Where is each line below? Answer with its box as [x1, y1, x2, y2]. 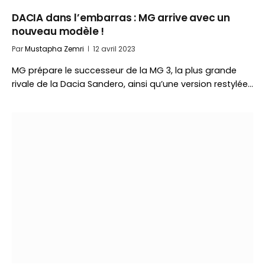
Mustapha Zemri [25, 44, 84, 54]
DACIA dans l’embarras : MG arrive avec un [12, 11, 231, 25]
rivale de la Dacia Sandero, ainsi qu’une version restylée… [12, 78, 253, 90]
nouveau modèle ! [12, 24, 105, 38]
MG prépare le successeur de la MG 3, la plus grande [12, 64, 237, 76]
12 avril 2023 [93, 44, 135, 54]
